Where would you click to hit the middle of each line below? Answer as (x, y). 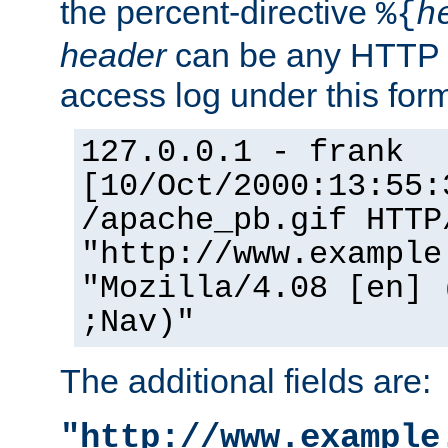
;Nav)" (138, 322)
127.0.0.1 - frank (242, 152)
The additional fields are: (245, 380)
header (113, 54)
